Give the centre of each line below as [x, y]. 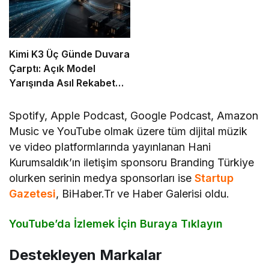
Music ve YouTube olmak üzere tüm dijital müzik [128, 131]
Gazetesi [32, 194]
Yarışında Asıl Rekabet [62, 83]
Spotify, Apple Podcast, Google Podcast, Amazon [134, 116]
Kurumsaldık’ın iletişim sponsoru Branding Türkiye [132, 163]
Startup [214, 178]
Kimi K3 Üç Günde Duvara [69, 54]
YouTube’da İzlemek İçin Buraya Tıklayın [116, 224]
